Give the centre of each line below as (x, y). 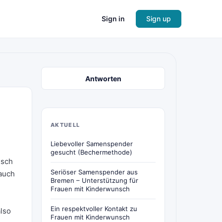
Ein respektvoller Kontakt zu (94, 209)
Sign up (159, 19)
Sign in (113, 19)
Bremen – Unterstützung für (94, 180)
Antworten (103, 78)
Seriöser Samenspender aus (94, 172)
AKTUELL (65, 125)
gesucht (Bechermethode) (91, 152)
